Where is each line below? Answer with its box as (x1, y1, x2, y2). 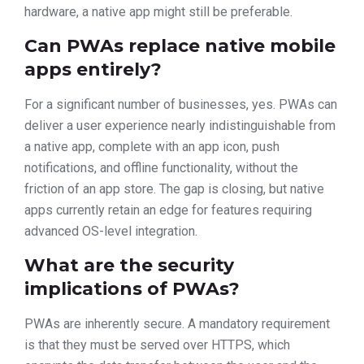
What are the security (24, 254, 234, 277)
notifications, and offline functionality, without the (24, 159, 298, 175)
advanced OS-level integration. (24, 223, 197, 239)
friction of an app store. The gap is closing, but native (24, 180, 324, 197)
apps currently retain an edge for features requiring (24, 201, 312, 218)
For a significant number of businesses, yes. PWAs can (24, 96, 337, 112)
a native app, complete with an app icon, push (24, 138, 279, 154)
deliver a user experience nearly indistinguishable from (24, 117, 336, 133)
